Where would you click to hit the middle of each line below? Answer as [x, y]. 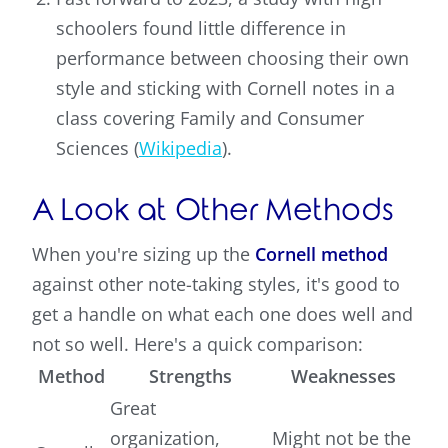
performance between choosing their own [232, 58]
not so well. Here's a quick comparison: [197, 344]
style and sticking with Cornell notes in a [225, 88]
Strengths [190, 376]
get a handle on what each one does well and [222, 314]
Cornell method [321, 254]
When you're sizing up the [143, 254]
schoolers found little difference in [201, 28]
